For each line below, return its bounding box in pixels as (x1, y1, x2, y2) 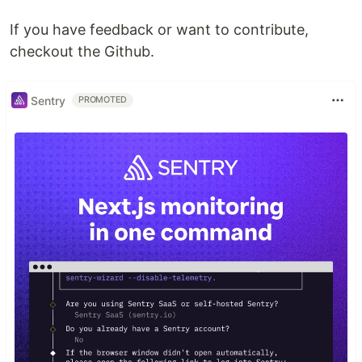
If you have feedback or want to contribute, (10, 21, 309, 39)
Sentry (31, 93, 65, 107)
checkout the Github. (10, 43, 154, 61)
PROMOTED (78, 95, 128, 106)
